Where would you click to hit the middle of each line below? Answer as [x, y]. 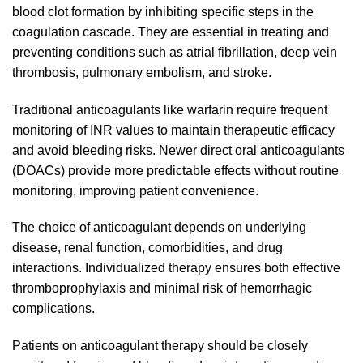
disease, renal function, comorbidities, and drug [147, 248]
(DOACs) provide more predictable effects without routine [175, 170]
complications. [53, 309]
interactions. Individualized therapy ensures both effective [176, 268]
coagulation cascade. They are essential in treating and [171, 32]
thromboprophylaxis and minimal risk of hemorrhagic [162, 288]
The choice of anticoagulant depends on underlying [159, 228]
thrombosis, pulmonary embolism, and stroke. [142, 72]
